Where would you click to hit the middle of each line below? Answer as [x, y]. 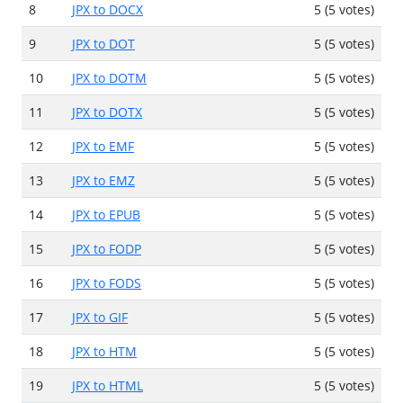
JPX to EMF [103, 146]
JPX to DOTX [107, 112]
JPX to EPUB [106, 214]
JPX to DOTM [109, 77]
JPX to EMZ [103, 180]
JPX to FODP [107, 248]
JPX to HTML [107, 385]
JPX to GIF [100, 317]
